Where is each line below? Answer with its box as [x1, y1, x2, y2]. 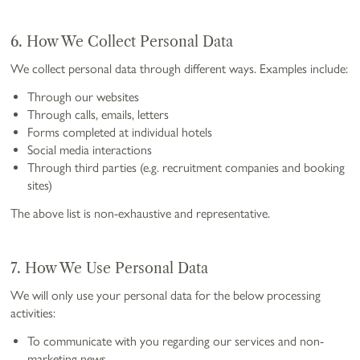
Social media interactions [27, 141, 153, 157]
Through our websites [27, 88, 140, 104]
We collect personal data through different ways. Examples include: [10, 61, 349, 77]
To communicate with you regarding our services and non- [27, 333, 325, 350]
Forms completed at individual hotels [27, 124, 213, 140]
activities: [10, 305, 56, 321]
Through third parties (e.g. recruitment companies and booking [27, 159, 346, 175]
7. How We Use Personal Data [10, 259, 209, 277]
